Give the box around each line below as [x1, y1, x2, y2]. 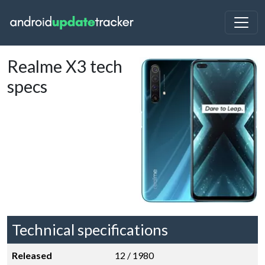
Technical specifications [12, 221, 168, 238]
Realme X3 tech [7, 56, 122, 76]
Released [12, 250, 52, 261]
